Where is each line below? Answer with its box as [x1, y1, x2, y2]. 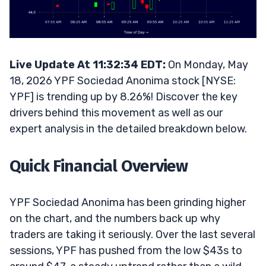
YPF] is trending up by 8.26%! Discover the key [9, 90, 237, 103]
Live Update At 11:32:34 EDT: [9, 58, 166, 71]
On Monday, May [166, 58, 248, 71]
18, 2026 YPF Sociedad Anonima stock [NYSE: [9, 74, 236, 87]
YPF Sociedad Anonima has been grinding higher [9, 195, 246, 209]
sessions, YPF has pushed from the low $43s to [9, 243, 242, 257]
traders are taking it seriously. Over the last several [9, 227, 255, 241]
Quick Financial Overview [9, 156, 188, 176]
